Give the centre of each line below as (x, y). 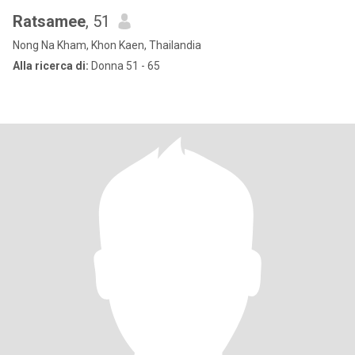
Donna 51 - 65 (124, 66)
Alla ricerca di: (51, 66)
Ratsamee (49, 21)
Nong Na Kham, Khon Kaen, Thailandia (107, 45)
